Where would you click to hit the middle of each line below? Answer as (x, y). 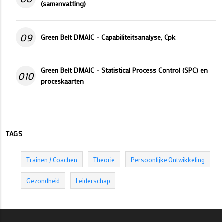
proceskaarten (62, 81)
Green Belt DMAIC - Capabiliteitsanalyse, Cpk (108, 37)
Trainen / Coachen (52, 160)
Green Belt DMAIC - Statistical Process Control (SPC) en (124, 70)
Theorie (104, 160)
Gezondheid (43, 181)
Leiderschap (93, 181)
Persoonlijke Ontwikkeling (168, 160)
